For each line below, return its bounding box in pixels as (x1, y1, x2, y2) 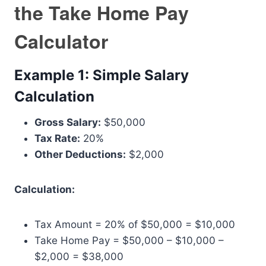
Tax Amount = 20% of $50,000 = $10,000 (34, 218, 235, 231)
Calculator (14, 27, 108, 55)
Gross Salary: (34, 116, 101, 129)
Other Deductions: (34, 148, 126, 161)
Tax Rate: (34, 132, 80, 145)
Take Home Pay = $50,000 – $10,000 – (34, 235, 224, 247)
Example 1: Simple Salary (14, 66, 189, 84)
